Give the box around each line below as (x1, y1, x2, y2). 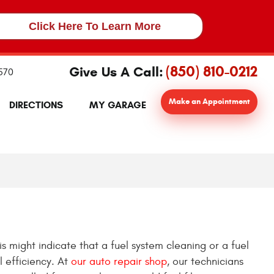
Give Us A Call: (68, 64, 163, 81)
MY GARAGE (89, 99, 147, 111)
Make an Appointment (168, 96, 250, 106)
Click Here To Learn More (29, 20, 161, 32)
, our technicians (167, 255, 243, 268)
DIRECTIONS (9, 99, 63, 111)
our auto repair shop (71, 255, 167, 268)
